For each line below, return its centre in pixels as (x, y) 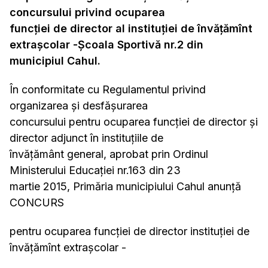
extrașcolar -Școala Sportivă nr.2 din (106, 45)
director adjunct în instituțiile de (86, 138)
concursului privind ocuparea (87, 12)
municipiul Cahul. (55, 61)
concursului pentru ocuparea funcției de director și (134, 122)
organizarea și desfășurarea (79, 106)
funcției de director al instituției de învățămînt (131, 28)
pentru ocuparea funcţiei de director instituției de (130, 231)
